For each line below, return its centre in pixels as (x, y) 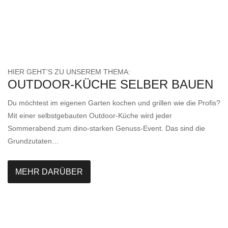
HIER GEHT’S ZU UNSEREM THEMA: (69, 72)
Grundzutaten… (33, 141)
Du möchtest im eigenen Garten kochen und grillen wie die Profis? (114, 103)
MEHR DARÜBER (49, 172)
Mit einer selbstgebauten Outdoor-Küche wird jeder (90, 116)
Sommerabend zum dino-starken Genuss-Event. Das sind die (106, 129)
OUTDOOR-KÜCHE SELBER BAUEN (110, 84)
